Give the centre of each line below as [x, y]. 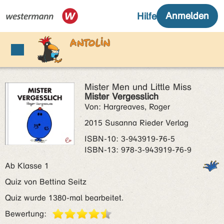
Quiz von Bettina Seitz [46, 182]
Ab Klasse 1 [29, 166]
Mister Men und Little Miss [138, 87]
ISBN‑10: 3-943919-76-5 [130, 139]
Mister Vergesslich [121, 96]
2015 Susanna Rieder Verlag [136, 123]
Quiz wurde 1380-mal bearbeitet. [64, 198]
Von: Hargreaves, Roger [127, 107]
